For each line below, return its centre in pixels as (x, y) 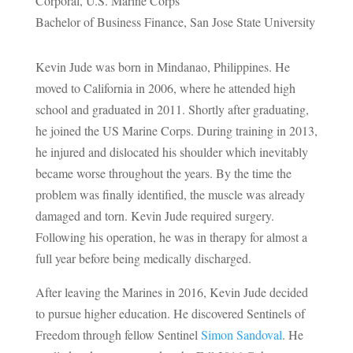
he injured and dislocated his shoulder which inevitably (171, 151)
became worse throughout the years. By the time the (163, 173)
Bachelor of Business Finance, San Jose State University (175, 21)
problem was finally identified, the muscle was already (170, 194)
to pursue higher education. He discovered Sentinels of (170, 313)
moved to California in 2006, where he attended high (165, 87)
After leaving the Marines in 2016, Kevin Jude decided (171, 292)
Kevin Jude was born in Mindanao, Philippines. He (162, 66)
